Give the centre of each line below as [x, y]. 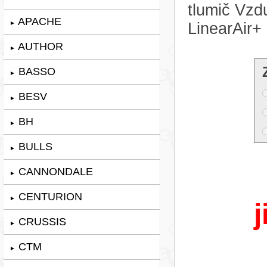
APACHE [38, 21]
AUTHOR [39, 46]
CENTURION [49, 196]
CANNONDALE [54, 171]
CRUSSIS [41, 221]
